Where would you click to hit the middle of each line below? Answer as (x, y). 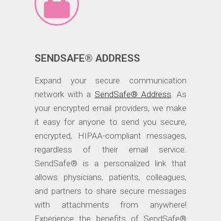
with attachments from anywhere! (110, 205)
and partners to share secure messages (110, 191)
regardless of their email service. (110, 150)
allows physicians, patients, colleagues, (110, 177)
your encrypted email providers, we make (110, 108)
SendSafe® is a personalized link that (110, 164)
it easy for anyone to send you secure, (110, 122)
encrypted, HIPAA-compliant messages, (110, 136)
